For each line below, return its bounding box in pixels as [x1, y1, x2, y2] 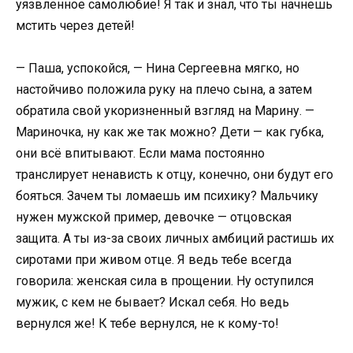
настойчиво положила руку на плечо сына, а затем [16, 82, 312, 98]
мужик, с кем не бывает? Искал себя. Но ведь [16, 295, 289, 310]
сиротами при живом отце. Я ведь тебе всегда [16, 252, 292, 268]
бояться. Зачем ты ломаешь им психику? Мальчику [16, 188, 318, 204]
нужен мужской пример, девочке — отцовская [16, 210, 292, 225]
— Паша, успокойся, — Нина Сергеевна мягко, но [16, 61, 299, 76]
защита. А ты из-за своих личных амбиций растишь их [16, 231, 334, 247]
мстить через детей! [16, 18, 135, 34]
